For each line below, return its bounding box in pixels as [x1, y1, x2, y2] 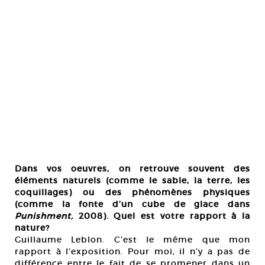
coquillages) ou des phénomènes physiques [15, 187, 250, 198]
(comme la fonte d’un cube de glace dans [15, 199, 250, 210]
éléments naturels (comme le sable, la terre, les [15, 175, 250, 186]
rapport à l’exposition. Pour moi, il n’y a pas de [15, 246, 250, 257]
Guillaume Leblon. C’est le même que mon [15, 234, 250, 245]
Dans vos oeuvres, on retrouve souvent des [15, 163, 250, 174]
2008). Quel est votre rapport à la [73, 211, 250, 222]
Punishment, [15, 211, 73, 222]
